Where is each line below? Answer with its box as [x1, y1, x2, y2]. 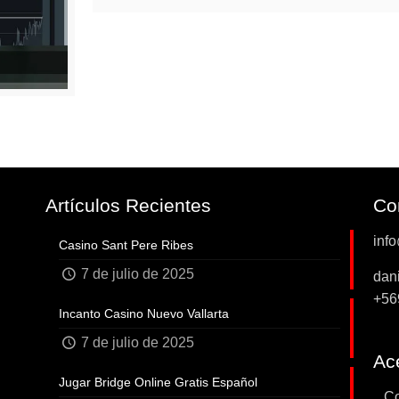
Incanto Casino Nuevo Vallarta [59, 305, 230, 321]
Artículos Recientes [45, 194, 212, 216]
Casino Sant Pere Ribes [59, 237, 194, 252]
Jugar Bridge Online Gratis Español [59, 374, 258, 389]
